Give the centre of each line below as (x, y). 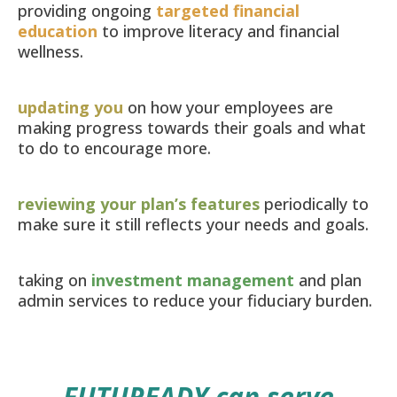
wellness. (51, 52)
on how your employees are (228, 108)
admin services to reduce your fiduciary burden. (195, 301)
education (58, 31)
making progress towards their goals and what (192, 128)
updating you (70, 108)
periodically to (314, 204)
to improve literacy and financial (218, 31)
